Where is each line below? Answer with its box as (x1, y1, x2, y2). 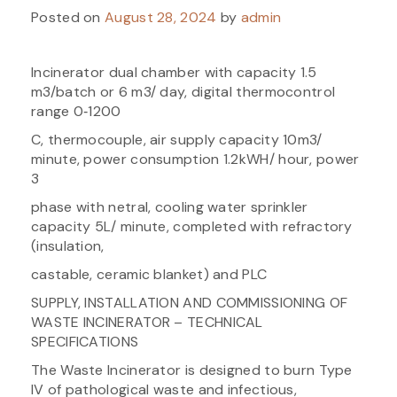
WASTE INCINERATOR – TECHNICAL (31, 312, 263, 331)
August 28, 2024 (105, 7, 217, 27)
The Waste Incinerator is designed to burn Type (31, 360, 353, 379)
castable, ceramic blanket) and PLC (31, 264, 268, 284)
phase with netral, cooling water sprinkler (31, 197, 308, 216)
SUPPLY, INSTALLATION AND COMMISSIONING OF (31, 292, 348, 312)
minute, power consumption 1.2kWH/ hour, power (31, 149, 360, 168)
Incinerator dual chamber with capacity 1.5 (31, 62, 317, 82)
